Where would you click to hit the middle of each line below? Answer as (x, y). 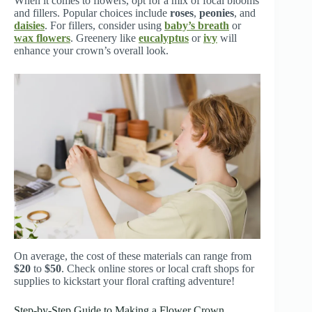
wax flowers (42, 38)
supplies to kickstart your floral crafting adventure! (124, 281)
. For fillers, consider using (104, 26)
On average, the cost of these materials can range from (133, 256)
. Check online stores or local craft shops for (158, 268)
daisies (29, 26)
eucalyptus (164, 38)
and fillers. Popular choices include (92, 13)
